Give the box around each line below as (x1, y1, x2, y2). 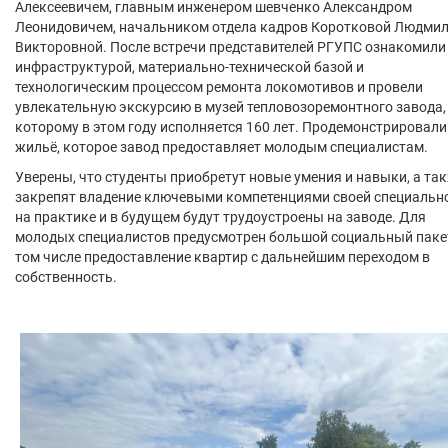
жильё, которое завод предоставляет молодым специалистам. (15, 139, 428, 155)
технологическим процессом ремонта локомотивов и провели (15, 79, 423, 95)
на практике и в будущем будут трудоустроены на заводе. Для (15, 209, 426, 225)
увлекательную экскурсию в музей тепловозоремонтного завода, (15, 99, 446, 115)
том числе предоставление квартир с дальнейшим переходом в (15, 249, 430, 265)
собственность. (15, 269, 117, 285)
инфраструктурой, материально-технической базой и (15, 59, 364, 75)
